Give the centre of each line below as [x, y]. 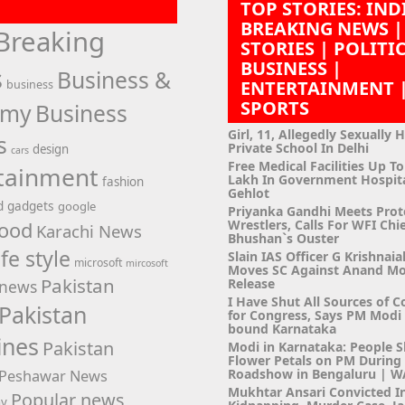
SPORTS [274, 108]
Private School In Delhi [298, 147]
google [76, 206]
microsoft [98, 262]
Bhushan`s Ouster [283, 238]
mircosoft [146, 263]
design [50, 149]
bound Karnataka [282, 328]
